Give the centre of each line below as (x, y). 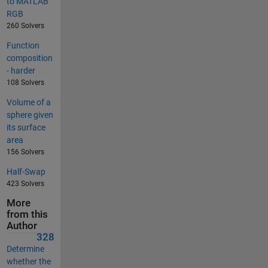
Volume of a (28, 102)
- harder (21, 70)
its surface (26, 127)
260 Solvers (25, 25)
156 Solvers (25, 152)
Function (23, 45)
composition (29, 58)
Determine (25, 249)
